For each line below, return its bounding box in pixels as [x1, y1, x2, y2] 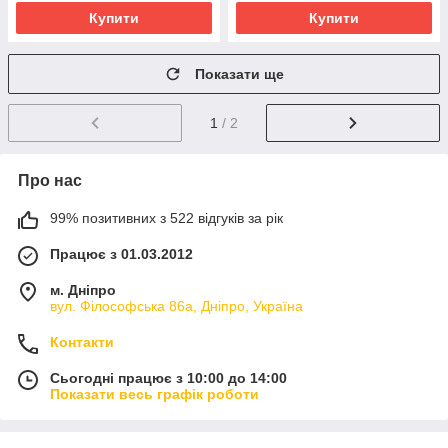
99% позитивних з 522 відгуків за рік [50, 209, 283, 226]
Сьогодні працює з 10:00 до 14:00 [50, 369, 287, 386]
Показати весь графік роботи [50, 385, 259, 402]
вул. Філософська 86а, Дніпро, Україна [50, 297, 303, 314]
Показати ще [195, 66, 284, 82]
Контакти [50, 333, 114, 350]
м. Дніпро [50, 281, 116, 298]
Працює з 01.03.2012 [50, 245, 193, 262]
